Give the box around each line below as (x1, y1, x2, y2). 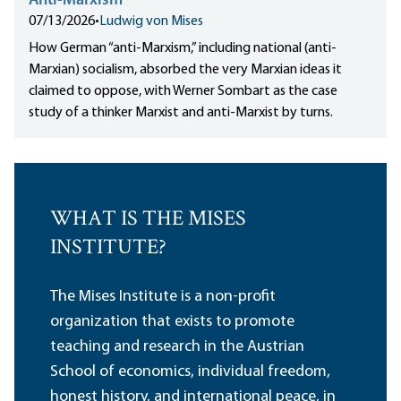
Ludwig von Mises (99, 13, 203, 29)
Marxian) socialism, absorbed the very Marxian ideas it (29, 62, 342, 77)
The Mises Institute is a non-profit (50, 287, 276, 305)
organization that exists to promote (50, 312, 294, 330)
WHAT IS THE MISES (50, 203, 246, 235)
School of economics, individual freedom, (50, 363, 330, 380)
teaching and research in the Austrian (50, 337, 304, 355)
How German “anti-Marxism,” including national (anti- (29, 40, 337, 55)
